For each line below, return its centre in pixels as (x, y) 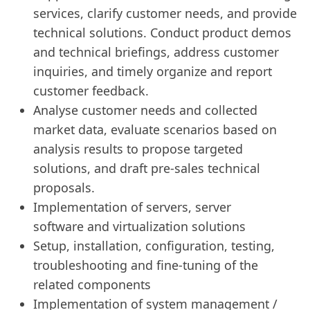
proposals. (64, 187)
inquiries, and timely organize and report (152, 71)
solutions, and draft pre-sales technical (146, 168)
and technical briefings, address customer (156, 52)
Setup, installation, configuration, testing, (154, 245)
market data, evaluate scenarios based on (155, 129)
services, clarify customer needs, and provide (165, 13)
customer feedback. (91, 90)
